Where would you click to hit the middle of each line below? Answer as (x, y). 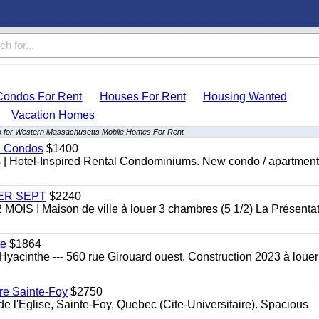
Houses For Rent (142, 96)
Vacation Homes (53, 115)
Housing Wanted (245, 96)
